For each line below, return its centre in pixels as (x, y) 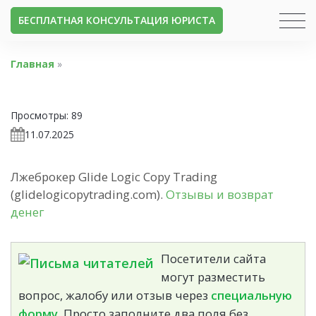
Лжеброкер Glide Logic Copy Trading (114, 176)
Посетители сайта (213, 258)
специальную (251, 295)
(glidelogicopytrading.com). (88, 194)
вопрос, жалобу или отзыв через (115, 295)
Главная (32, 64)
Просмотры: (39, 115)
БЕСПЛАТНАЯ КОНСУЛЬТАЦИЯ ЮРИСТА (117, 20)
